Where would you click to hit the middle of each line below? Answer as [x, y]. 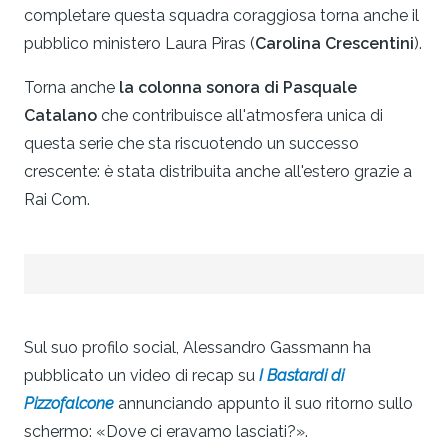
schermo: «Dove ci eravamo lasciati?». [168, 432]
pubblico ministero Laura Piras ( [139, 44]
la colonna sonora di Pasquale [238, 88]
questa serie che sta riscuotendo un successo [191, 144]
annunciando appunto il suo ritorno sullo [263, 404]
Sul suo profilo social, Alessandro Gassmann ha [197, 348]
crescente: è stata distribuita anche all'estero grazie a [218, 172]
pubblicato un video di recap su [141, 376]
